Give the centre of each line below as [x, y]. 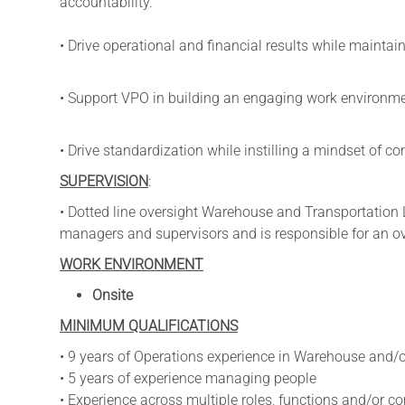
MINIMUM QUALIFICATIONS [149, 325]
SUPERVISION [104, 181]
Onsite [112, 295]
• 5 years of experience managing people [188, 378]
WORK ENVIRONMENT [132, 264]
